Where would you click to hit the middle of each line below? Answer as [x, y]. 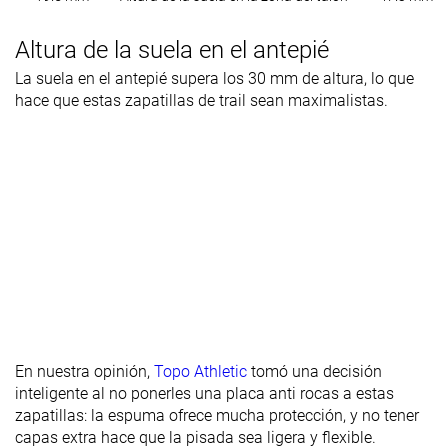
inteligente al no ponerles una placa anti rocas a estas [204, 393]
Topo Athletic [200, 371]
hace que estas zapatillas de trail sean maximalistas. [201, 100]
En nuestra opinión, [84, 371]
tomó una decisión [314, 371]
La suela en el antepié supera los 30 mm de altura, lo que [214, 78]
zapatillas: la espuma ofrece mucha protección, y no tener [217, 415]
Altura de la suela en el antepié [172, 49]
